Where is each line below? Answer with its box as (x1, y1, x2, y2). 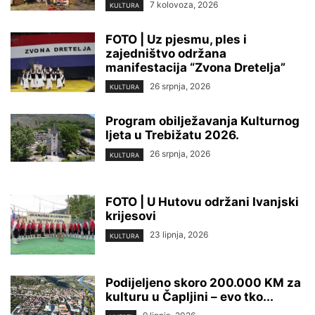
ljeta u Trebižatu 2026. (105, 128, 239, 143)
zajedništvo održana (105, 46, 226, 61)
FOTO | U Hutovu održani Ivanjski (105, 195, 299, 210)
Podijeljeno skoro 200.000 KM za (105, 276, 301, 290)
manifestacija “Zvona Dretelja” (105, 60, 285, 75)
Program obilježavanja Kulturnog (105, 114, 300, 129)
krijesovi (105, 209, 156, 224)
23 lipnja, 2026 (150, 229, 208, 240)
